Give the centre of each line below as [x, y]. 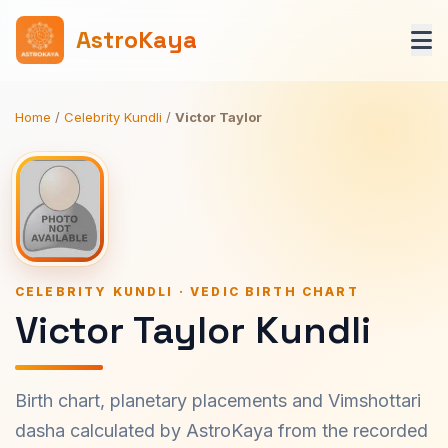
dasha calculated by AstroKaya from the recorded [221, 430]
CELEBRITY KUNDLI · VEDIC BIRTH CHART [187, 291]
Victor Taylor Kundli [193, 330]
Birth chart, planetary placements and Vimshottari [218, 400]
